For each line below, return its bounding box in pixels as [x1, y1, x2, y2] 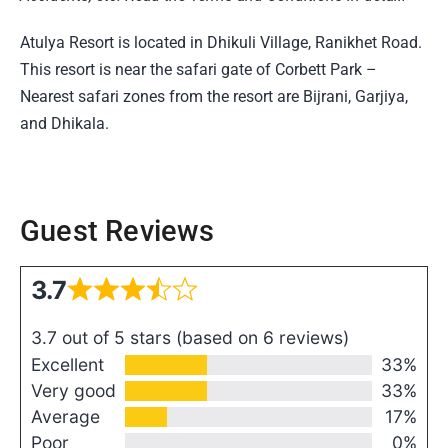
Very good [31, 380, 116, 402]
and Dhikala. [20, 113, 109, 133]
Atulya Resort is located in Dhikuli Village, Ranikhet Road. [20, 32, 422, 52]
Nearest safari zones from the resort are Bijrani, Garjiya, [20, 86, 408, 106]
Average [31, 406, 100, 428]
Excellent [31, 354, 104, 376]
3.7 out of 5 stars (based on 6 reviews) [31, 327, 349, 349]
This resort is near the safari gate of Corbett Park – [20, 59, 377, 79]
